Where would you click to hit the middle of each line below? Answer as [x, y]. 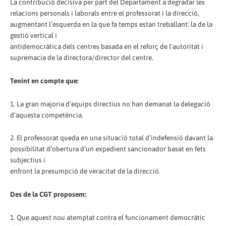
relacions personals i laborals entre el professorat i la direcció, [105, 13]
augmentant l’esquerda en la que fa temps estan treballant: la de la [111, 24]
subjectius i [28, 160]
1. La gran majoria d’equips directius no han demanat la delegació [110, 104]
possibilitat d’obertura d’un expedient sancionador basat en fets [108, 149]
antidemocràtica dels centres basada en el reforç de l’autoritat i [107, 46]
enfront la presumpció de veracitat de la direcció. [85, 171]
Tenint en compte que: [44, 80]
